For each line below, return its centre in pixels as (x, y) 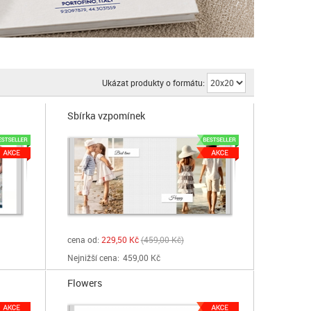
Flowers (84, 283)
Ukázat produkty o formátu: (153, 83)
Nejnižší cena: (93, 258)
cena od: (83, 239)
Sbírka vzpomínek (106, 116)
